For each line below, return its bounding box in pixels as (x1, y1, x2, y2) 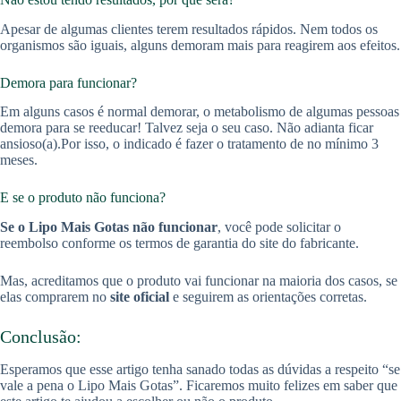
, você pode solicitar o (218, 219, 341, 235)
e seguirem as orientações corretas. (169, 289, 367, 305)
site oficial (110, 289, 169, 305)
